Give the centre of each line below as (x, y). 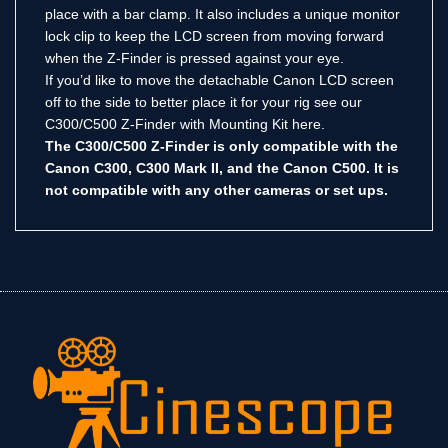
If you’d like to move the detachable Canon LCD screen (219, 80)
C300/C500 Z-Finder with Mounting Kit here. (185, 124)
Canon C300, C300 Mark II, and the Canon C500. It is (222, 168)
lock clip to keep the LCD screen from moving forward (214, 36)
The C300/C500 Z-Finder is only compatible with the (221, 146)
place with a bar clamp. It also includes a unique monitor (222, 14)
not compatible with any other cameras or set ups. (216, 190)
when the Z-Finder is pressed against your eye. (194, 58)
